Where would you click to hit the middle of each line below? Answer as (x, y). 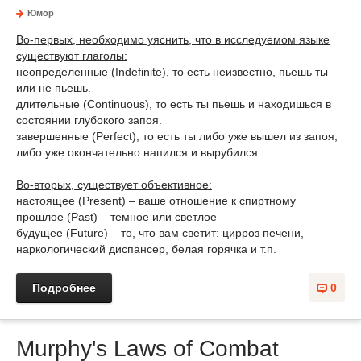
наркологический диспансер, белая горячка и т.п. (146, 249)
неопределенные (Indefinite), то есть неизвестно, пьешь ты (172, 72)
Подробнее (64, 288)
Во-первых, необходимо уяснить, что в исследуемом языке (173, 39)
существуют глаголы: (72, 56)
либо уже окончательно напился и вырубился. (139, 152)
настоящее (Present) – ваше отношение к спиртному (156, 201)
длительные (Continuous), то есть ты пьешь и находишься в (174, 104)
